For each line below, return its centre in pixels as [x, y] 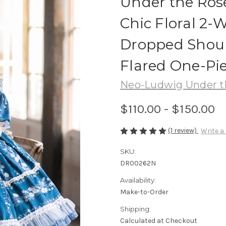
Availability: [138, 180]
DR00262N [138, 163]
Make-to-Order [144, 192]
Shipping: [135, 209]
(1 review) [183, 130]
